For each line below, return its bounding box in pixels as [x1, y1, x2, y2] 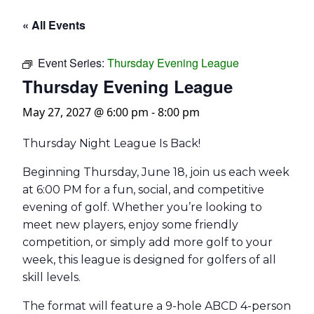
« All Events [22, 17, 86, 33]
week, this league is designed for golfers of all [22, 253, 276, 266]
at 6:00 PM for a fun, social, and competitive [22, 183, 264, 196]
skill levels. [22, 271, 81, 284]
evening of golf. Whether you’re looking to [22, 200, 262, 214]
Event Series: [38, 55, 107, 71]
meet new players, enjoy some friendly [22, 218, 238, 231]
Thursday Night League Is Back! [22, 137, 200, 150]
